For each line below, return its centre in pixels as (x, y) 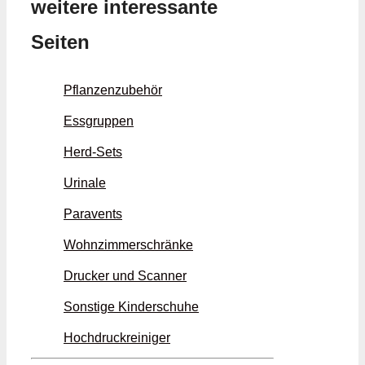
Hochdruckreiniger (117, 338)
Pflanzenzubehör (113, 90)
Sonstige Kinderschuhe (131, 307)
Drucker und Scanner (125, 276)
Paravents (93, 214)
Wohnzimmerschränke (128, 245)
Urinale (85, 183)
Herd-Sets (93, 152)
